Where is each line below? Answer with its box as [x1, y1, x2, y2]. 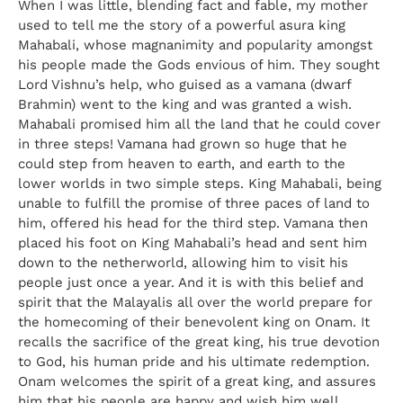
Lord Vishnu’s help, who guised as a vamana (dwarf [18, 76, 351, 93]
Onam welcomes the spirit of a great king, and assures [18, 372, 376, 390]
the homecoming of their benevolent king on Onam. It [18, 313, 370, 330]
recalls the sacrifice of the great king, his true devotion [18, 333, 380, 350]
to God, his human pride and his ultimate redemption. [18, 353, 370, 370]
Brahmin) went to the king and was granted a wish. [18, 95, 352, 112]
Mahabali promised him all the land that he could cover [18, 115, 381, 132]
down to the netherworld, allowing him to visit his [18, 254, 348, 271]
